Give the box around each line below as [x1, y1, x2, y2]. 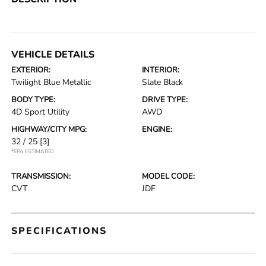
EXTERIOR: [11, 65, 51, 76]
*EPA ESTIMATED [11, 148, 55, 156]
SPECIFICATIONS [11, 224, 107, 238]
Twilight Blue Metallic [11, 77, 91, 88]
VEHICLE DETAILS [11, 48, 95, 62]
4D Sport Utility [11, 106, 70, 118]
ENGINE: [142, 124, 172, 135]
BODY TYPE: [11, 94, 56, 106]
